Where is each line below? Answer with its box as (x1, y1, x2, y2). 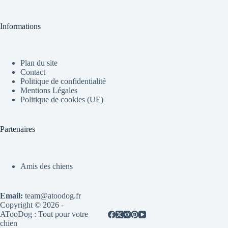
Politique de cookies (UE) (20, 95, 103, 104)
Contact (20, 68, 45, 77)
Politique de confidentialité (20, 77, 106, 86)
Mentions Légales (20, 86, 77, 95)
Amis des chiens (20, 162, 73, 171)
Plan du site (20, 59, 58, 68)
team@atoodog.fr (23, 191, 81, 201)
